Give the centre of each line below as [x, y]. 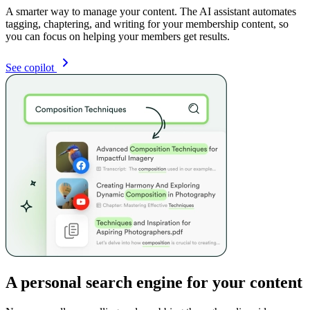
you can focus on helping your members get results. [118, 36]
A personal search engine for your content [154, 282]
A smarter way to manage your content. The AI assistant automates [151, 11]
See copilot [31, 67]
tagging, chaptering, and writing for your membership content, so [147, 24]
